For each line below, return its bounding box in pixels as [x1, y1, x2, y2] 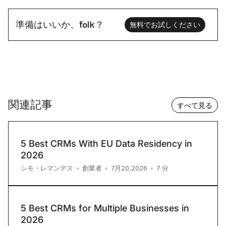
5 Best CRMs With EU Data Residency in [21, 138, 192, 149]
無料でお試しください [130, 21, 200, 29]
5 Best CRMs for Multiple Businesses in [21, 203, 189, 214]
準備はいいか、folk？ [16, 20, 104, 29]
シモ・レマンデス [21, 164, 73, 173]
